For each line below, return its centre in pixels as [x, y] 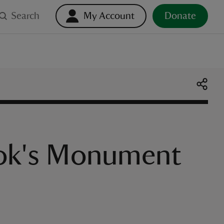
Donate [180, 16]
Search [25, 16]
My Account [109, 16]
